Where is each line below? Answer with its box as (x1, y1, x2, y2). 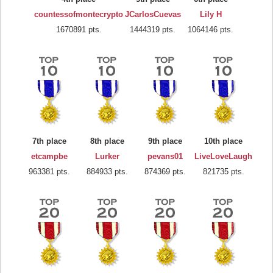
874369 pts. (144, 166, 186, 176)
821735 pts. (202, 166, 244, 176)
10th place (204, 136, 243, 146)
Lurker (94, 151, 119, 161)
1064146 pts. (188, 24, 233, 34)
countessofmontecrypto (34, 9, 123, 19)
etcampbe (30, 151, 68, 161)
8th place (90, 136, 124, 146)
